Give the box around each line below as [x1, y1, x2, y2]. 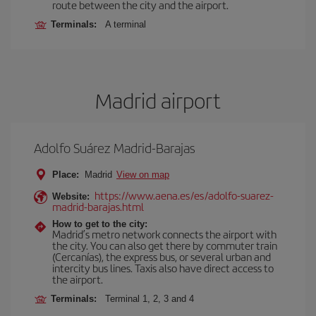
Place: [52, 169, 79, 180]
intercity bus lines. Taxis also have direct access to [52, 260, 274, 275]
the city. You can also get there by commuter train [52, 238, 277, 253]
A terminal [105, 19, 146, 30]
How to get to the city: [52, 219, 147, 229]
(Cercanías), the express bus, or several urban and [52, 249, 271, 264]
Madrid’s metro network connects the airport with [52, 226, 276, 241]
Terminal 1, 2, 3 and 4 [105, 293, 194, 304]
